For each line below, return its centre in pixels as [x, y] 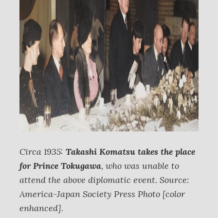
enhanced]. [41, 208]
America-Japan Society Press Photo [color [102, 194]
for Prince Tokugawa [60, 166]
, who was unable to [140, 166]
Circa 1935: [43, 152]
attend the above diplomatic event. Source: [104, 180]
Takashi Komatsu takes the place [130, 152]
